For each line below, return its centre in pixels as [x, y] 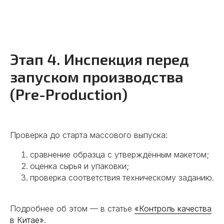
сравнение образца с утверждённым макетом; [119, 154]
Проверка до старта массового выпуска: [89, 135]
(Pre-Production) [69, 94]
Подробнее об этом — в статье [72, 208]
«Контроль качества [173, 208]
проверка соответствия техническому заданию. [122, 177]
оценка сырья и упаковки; [79, 166]
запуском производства [97, 76]
